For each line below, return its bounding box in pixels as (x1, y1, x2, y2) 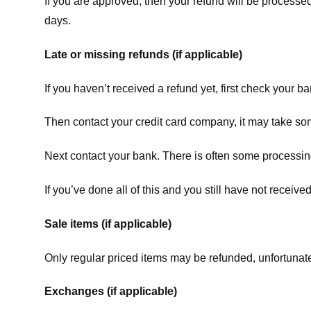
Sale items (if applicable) (44, 217, 171, 230)
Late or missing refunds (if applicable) (44, 48, 242, 60)
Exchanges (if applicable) (44, 285, 177, 298)
